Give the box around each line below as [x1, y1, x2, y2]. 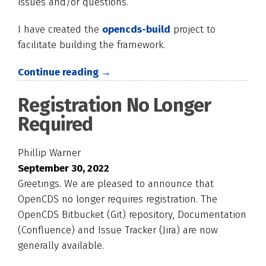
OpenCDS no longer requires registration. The [18, 193, 217, 205]
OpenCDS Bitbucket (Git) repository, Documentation [18, 208, 246, 221]
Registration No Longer [18, 94, 211, 116]
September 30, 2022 [18, 162, 109, 175]
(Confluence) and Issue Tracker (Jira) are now [18, 224, 218, 236]
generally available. [18, 239, 104, 252]
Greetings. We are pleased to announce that [18, 178, 214, 190]
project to [170, 23, 216, 36]
